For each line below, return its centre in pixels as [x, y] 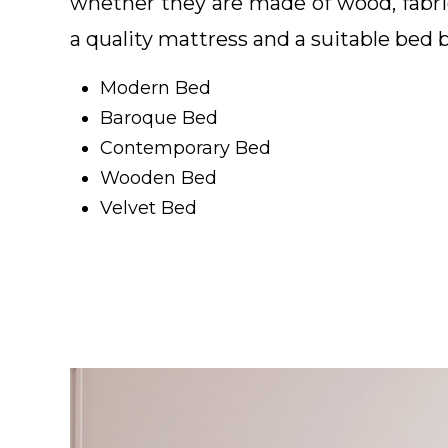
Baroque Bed [159, 117]
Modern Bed [155, 87]
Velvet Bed [148, 207]
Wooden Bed [158, 177]
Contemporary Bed [185, 147]
